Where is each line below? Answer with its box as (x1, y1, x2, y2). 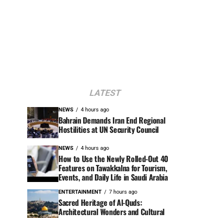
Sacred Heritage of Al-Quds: (58, 197, 142, 209)
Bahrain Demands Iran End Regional (58, 114, 165, 127)
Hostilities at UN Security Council (58, 124, 159, 136)
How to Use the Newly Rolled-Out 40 (58, 153, 169, 165)
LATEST (88, 88, 122, 98)
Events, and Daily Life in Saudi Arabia (58, 171, 168, 183)
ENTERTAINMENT (58, 189, 102, 196)
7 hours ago (109, 189, 137, 196)
